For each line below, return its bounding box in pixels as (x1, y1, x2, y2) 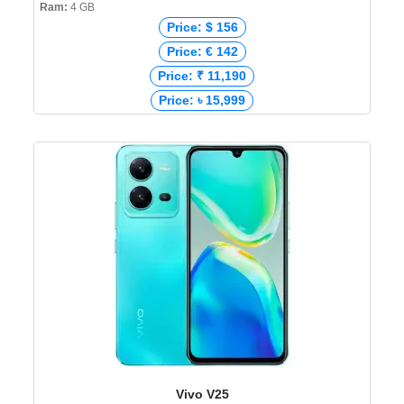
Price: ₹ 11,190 (158, 69, 246, 84)
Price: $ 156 (166, 20, 238, 35)
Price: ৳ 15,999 (159, 93, 245, 108)
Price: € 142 (166, 44, 238, 60)
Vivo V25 (175, 387, 229, 402)
